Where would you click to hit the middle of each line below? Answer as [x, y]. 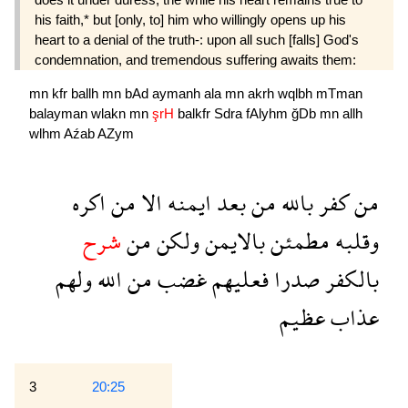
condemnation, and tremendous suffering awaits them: [195, 60]
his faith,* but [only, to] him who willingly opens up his [190, 20]
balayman [60, 114]
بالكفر [349, 280]
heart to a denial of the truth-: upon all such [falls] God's [197, 40]
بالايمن [232, 241]
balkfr [196, 114]
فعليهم [238, 280]
